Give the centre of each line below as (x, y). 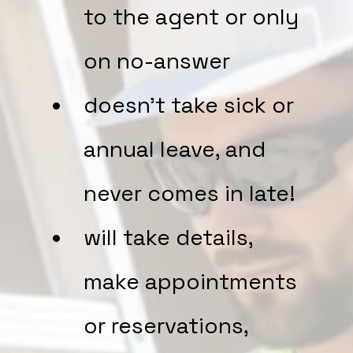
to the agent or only (191, 17)
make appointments (190, 281)
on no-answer (157, 61)
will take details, (168, 237)
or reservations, (166, 325)
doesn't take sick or (189, 105)
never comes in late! (190, 193)
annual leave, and (175, 149)
